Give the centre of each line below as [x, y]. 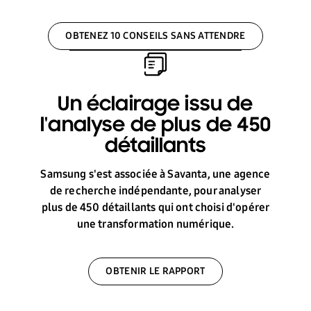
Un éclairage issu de [155, 105]
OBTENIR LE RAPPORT [155, 271]
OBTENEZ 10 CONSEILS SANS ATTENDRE [155, 35]
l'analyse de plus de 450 [155, 126]
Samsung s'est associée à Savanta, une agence [155, 174]
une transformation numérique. [155, 224]
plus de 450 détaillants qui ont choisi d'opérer [155, 207]
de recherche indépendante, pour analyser [155, 190]
